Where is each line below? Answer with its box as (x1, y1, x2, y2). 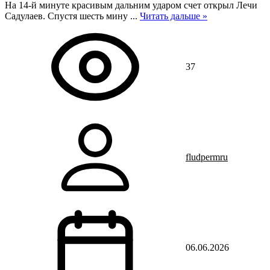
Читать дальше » (140, 11, 207, 21)
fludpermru (186, 152, 228, 162)
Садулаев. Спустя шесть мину (5, 11, 130, 21)
